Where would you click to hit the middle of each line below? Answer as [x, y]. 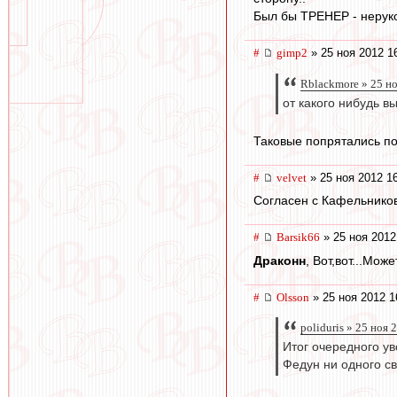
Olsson [293, 297]
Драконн [280, 260]
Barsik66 [298, 237]
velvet [292, 177]
